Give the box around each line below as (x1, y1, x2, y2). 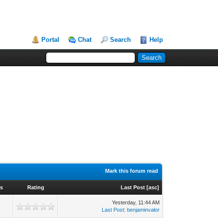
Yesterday (112, 200, 136, 205)
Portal (41, 36, 60, 43)
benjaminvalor (127, 207, 160, 213)
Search (110, 36, 131, 43)
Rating (27, 184, 44, 190)
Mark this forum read (105, 168, 159, 174)
